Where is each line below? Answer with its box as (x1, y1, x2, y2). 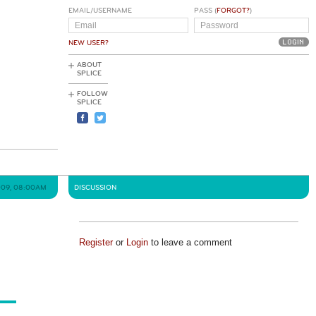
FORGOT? (216, 6, 250, 15)
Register (78, 237, 113, 248)
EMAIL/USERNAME (68, 6, 132, 15)
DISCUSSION (74, 183, 116, 192)
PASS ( (193, 6, 217, 15)
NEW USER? (68, 39, 109, 47)
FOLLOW (77, 90, 108, 98)
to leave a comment (147, 237, 232, 248)
